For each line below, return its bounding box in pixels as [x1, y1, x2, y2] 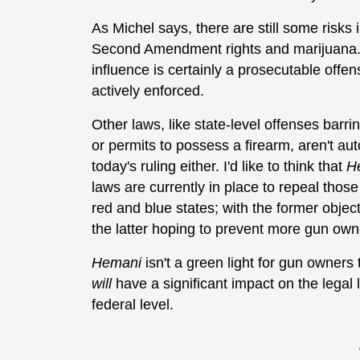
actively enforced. [92, 83, 208, 100]
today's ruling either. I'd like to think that [92, 158, 346, 175]
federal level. [92, 297, 182, 313]
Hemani [92, 255, 145, 272]
